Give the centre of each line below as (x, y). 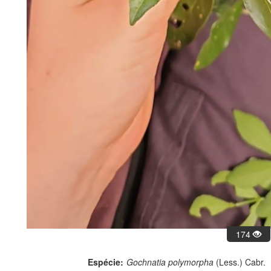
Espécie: (106, 262)
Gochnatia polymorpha (170, 262)
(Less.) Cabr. (240, 262)
